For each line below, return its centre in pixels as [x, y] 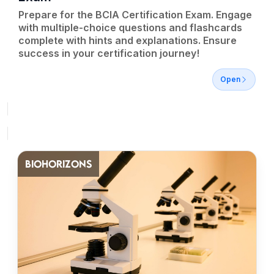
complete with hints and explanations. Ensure [128, 40]
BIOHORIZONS [58, 164]
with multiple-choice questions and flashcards [130, 28]
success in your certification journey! [109, 53]
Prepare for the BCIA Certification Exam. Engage [135, 15]
